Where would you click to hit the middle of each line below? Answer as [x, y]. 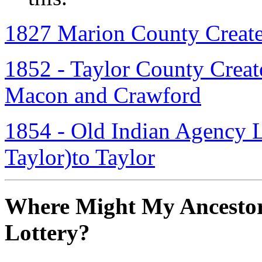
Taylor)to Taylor [80, 157]
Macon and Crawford [103, 95]
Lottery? [47, 233]
